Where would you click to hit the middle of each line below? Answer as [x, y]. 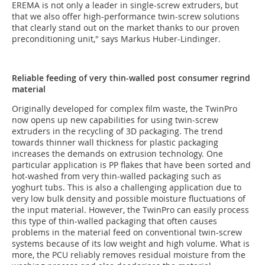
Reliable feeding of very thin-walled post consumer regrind [131, 77]
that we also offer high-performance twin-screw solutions [126, 16]
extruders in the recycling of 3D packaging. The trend [117, 131]
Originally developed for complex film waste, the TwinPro [125, 108]
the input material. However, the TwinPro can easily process [130, 209]
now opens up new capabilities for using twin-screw [115, 119]
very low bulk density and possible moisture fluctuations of [129, 198]
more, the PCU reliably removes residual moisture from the [129, 254]
